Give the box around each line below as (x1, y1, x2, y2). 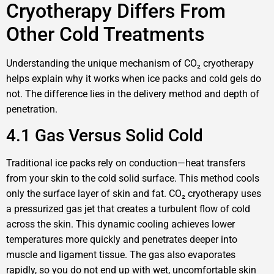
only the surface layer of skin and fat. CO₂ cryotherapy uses (6, 188, 261, 200)
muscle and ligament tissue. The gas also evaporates (6, 249, 235, 261)
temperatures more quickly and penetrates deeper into (6, 234, 237, 246)
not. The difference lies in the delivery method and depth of (6, 87, 259, 100)
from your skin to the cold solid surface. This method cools (6, 172, 259, 185)
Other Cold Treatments (6, 22, 204, 46)
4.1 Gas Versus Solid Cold (6, 125, 203, 146)
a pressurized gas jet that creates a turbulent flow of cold (6, 203, 250, 215)
